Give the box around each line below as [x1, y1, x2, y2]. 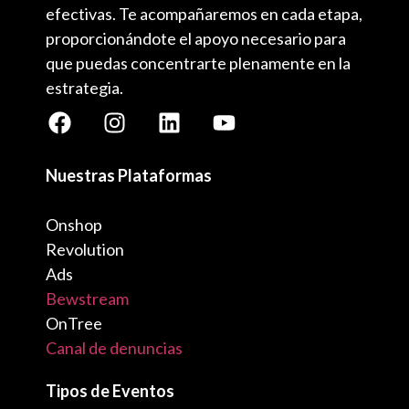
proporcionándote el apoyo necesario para [46, 27, 346, 48]
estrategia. [46, 77, 123, 98]
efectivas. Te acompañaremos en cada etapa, [46, 3, 362, 24]
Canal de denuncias [46, 338, 183, 359]
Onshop [46, 215, 102, 236]
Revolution [46, 239, 124, 260]
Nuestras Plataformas [46, 165, 212, 186]
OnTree [46, 313, 102, 334]
